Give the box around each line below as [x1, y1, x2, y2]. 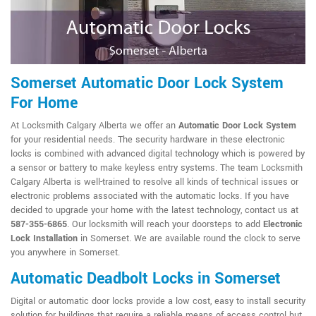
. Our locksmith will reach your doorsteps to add [67, 218, 263, 231]
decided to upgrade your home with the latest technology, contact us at [11, 204, 298, 217]
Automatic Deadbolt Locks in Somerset [11, 267, 281, 291]
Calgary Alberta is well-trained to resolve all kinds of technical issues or [11, 176, 298, 189]
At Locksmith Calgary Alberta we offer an [11, 119, 178, 133]
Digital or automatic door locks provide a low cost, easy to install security [11, 295, 305, 308]
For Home [11, 92, 78, 115]
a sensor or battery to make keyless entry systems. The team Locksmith [11, 162, 303, 175]
